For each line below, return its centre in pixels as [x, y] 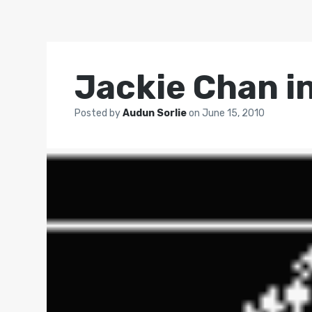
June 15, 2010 [234, 113]
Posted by [99, 113]
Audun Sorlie [156, 113]
